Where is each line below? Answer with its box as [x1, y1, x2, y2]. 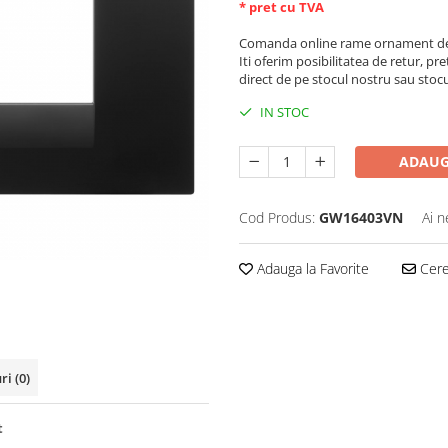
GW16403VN [319, 208, 403, 227]
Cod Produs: [239, 208, 315, 227]
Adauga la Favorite [253, 259, 369, 278]
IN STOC [257, 103, 309, 121]
